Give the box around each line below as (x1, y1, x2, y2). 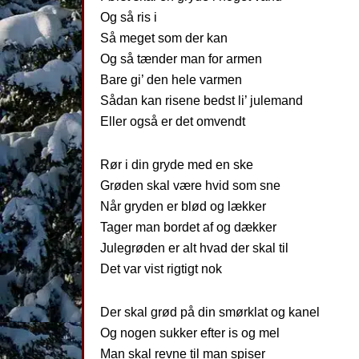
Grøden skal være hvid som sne (100, 179, 280, 192)
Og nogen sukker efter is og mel (100, 326, 280, 340)
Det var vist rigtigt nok (100, 262, 222, 276)
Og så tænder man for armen (100, 52, 262, 66)
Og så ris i (100, 10, 157, 24)
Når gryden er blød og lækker (100, 200, 266, 213)
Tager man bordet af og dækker (100, 220, 276, 234)
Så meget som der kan (100, 31, 228, 45)
